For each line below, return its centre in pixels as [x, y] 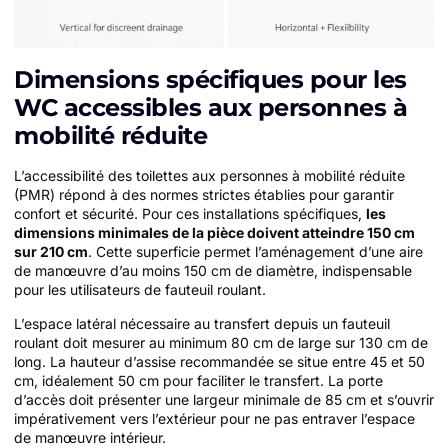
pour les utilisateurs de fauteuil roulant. [140, 290]
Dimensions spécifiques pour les [210, 80]
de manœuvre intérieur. [90, 437]
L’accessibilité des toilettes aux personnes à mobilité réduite [209, 176]
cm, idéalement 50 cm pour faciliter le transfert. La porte [198, 380]
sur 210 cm [51, 252]
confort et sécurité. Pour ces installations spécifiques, [190, 214]
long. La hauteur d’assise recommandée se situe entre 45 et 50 [219, 361]
